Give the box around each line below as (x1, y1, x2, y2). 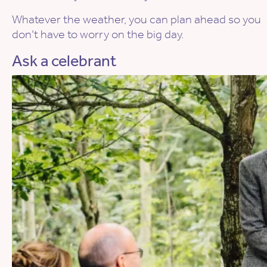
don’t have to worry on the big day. (12, 27, 184, 42)
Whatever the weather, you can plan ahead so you (12, 12, 261, 27)
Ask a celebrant (12, 51, 116, 71)
